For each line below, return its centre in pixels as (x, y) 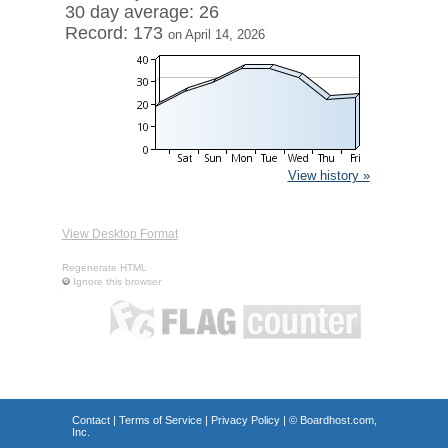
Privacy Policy (245, 420)
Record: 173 (116, 33)
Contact (90, 420)
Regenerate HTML (104, 267)
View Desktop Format (119, 234)
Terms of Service (160, 420)
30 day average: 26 (141, 12)
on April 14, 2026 (216, 34)
